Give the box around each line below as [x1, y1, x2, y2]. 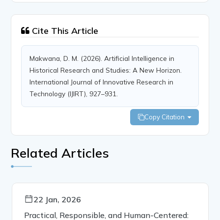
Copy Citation [144, 112, 188, 121]
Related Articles [11, 144, 110, 161]
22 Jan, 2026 [33, 194, 81, 204]
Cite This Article [29, 25, 99, 36]
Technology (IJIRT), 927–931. [29, 89, 118, 98]
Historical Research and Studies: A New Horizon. [29, 65, 182, 74]
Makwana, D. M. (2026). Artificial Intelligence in [29, 54, 175, 62]
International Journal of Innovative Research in [29, 77, 174, 86]
